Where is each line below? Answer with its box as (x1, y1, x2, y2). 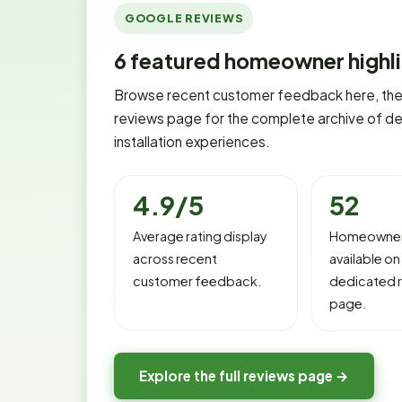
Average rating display (133, 227, 267, 244)
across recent (133, 249, 217, 267)
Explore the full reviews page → (139, 366, 349, 384)
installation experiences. (114, 132, 270, 150)
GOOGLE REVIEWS (125, 10, 243, 25)
